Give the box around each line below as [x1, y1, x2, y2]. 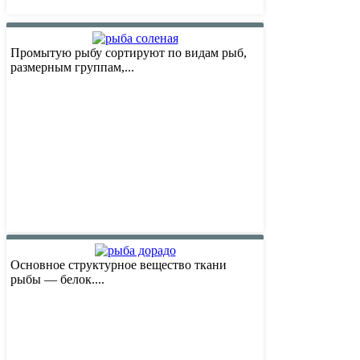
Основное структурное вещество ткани [10, 258, 227, 272]
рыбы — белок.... [10, 272, 104, 287]
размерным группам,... [10, 60, 134, 75]
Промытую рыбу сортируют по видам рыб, [10, 46, 247, 60]
